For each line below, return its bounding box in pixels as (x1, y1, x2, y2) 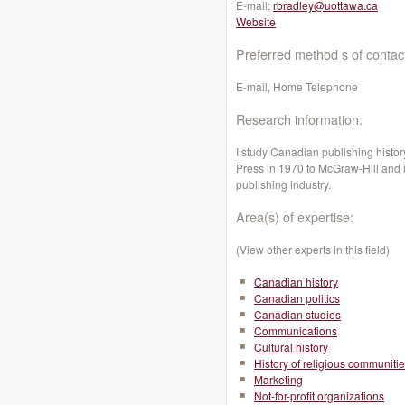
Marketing (254, 372, 303, 387)
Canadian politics (254, 290, 340, 306)
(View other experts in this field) (236, 241, 390, 257)
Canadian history (254, 274, 338, 289)
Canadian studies (254, 306, 341, 322)
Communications (254, 323, 337, 338)
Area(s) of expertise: (236, 207, 353, 226)
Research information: (236, 109, 363, 128)
